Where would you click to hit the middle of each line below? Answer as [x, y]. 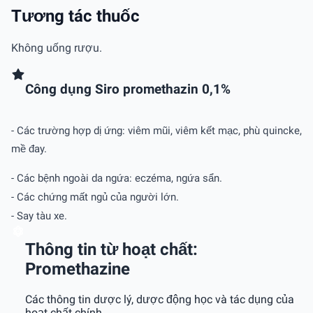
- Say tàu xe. [39, 216]
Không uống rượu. [57, 48]
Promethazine [78, 269]
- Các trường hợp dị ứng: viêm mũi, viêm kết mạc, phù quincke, [156, 131]
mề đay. [30, 149]
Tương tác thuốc [75, 16]
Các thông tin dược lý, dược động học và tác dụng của [160, 299]
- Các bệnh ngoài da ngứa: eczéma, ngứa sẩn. [118, 178]
